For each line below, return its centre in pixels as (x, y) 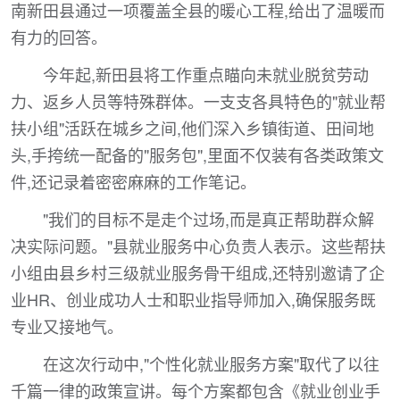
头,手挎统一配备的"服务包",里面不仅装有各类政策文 (197, 154)
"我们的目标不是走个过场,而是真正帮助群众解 (208, 219)
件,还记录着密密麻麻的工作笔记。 (133, 181)
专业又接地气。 (67, 326)
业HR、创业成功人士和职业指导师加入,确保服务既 (193, 299)
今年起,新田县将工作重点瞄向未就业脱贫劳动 (206, 74)
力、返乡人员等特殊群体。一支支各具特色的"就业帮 (198, 101)
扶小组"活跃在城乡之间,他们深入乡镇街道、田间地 (192, 128)
